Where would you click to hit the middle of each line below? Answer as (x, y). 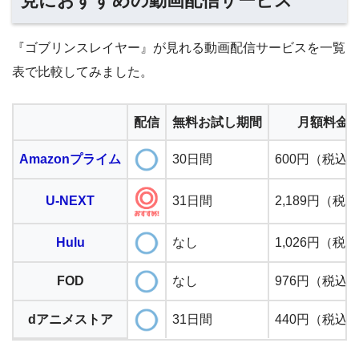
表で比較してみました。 (83, 71)
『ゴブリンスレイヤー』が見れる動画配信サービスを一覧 (179, 47)
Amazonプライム (70, 159)
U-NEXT (70, 200)
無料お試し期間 (217, 122)
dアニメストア (70, 319)
